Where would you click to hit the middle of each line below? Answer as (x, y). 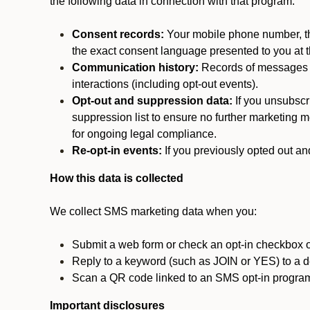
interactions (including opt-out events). (165, 84)
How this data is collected (117, 178)
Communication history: (135, 67)
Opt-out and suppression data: (152, 101)
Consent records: (118, 34)
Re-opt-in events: (117, 151)
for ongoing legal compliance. (144, 134)
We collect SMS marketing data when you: (153, 211)
